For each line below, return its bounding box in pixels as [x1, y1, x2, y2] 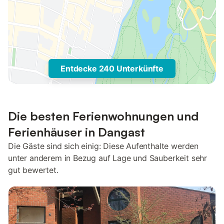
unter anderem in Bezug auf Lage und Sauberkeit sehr [8, 153, 207, 163]
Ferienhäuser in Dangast [8, 124, 145, 139]
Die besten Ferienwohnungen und [8, 108, 198, 123]
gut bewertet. [8, 165, 58, 175]
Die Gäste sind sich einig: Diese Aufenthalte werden [8, 141, 199, 151]
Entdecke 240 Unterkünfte [60, 63, 163, 73]
